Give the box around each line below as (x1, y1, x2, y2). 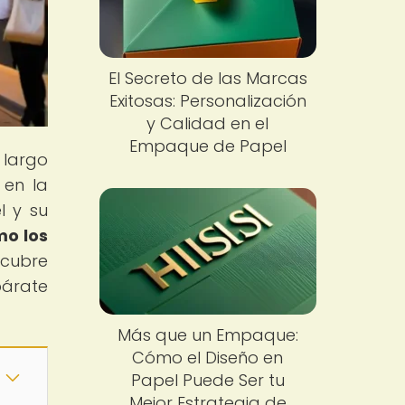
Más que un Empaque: (117, 323, 298, 346)
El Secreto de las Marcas (108, 67, 307, 90)
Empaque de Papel (128, 135, 287, 158)
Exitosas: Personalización (108, 89, 306, 113)
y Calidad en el (146, 112, 269, 136)
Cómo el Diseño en (132, 345, 284, 369)
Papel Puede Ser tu (130, 368, 285, 391)
